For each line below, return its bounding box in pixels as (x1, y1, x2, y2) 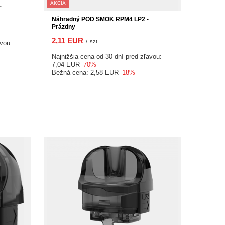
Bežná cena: (52, 69, 90, 76)
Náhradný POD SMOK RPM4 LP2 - (52, 16, 149, 23)
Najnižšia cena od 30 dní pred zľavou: (52, 53, 162, 60)
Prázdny (52, 23, 75, 30)
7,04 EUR (52, 61, 80, 68)
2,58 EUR (90, 69, 119, 76)
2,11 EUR (52, 36, 83, 45)
